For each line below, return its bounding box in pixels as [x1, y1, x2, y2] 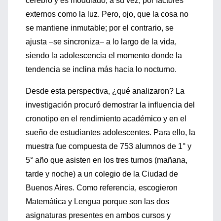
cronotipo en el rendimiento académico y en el [26, 114, 186, 123]
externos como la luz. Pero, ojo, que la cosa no [26, 10, 188, 18]
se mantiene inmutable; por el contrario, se [26, 24, 174, 32]
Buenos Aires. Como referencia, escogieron [26, 184, 178, 192]
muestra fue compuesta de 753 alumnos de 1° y [26, 142, 191, 150]
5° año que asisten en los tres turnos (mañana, [26, 156, 187, 164]
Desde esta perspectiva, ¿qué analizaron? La [26, 87, 184, 95]
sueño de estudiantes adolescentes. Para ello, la [26, 128, 195, 137]
